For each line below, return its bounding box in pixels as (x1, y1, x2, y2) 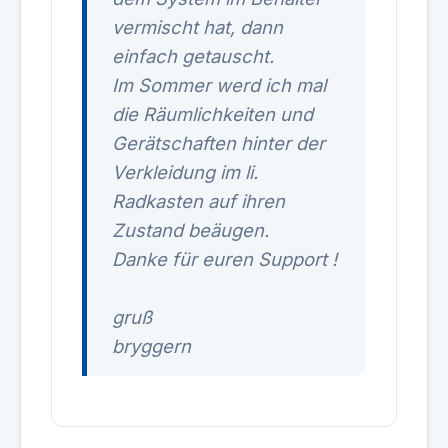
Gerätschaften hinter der (112, 132, 325, 154)
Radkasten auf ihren (112, 190, 285, 212)
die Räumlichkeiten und (112, 103, 313, 125)
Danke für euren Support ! (112, 248, 337, 270)
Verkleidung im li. (112, 161, 258, 183)
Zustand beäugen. (112, 219, 269, 241)
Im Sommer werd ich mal (112, 74, 326, 96)
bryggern (112, 335, 191, 357)
